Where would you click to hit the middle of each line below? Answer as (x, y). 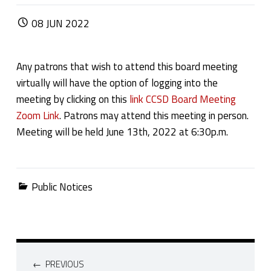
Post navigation (51, 243)
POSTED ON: (40, 16)
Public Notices (62, 187)
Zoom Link (38, 116)
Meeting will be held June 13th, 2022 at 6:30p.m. (122, 132)
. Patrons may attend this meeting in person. (155, 116)
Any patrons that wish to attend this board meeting (127, 67)
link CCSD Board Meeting (182, 100)
